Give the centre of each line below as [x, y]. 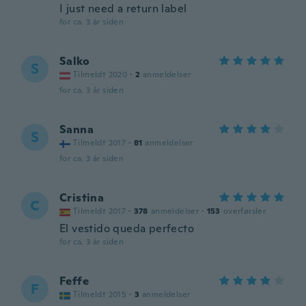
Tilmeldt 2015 [100, 294]
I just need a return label [123, 9]
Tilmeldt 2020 [100, 74]
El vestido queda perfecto [127, 228]
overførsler [245, 211]
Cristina [82, 198]
